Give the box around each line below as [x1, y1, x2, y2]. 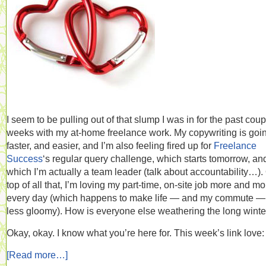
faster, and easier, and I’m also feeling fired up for [7, 140, 214, 151]
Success [7, 153, 43, 164]
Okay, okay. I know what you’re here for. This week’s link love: [7, 227, 264, 238]
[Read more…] [7, 249, 68, 260]
